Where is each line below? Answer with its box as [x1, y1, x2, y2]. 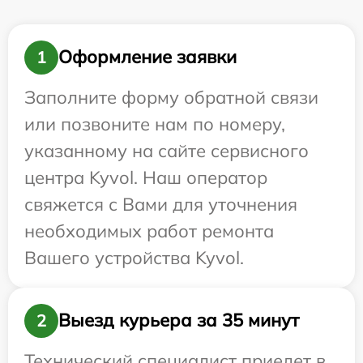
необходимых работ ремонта [24, 219, 274, 242]
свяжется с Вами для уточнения [24, 192, 297, 216]
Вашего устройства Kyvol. [24, 246, 244, 269]
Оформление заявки [58, 45, 237, 69]
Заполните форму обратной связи [24, 85, 318, 109]
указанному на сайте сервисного [24, 139, 309, 162]
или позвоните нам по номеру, [24, 112, 285, 135]
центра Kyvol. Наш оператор [24, 165, 267, 189]
